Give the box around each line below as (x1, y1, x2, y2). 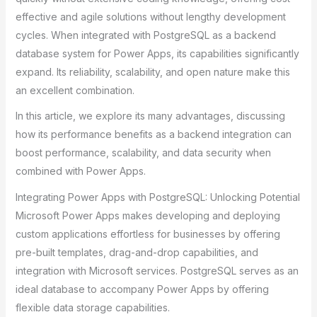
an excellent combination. (15, 83, 134, 96)
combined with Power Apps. (15, 165, 146, 178)
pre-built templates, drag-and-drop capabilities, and (15, 246, 258, 258)
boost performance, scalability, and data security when (15, 146, 271, 159)
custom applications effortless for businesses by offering (15, 227, 280, 240)
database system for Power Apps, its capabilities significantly (15, 47, 299, 59)
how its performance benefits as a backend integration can (15, 128, 292, 141)
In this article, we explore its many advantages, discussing (15, 110, 285, 122)
